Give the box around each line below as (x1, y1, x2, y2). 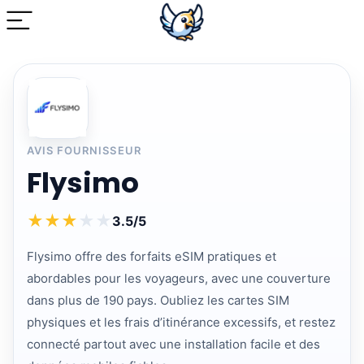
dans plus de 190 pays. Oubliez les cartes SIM (27, 292, 289, 308)
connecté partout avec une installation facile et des (27, 336, 320, 352)
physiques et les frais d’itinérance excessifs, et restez (27, 314, 336, 330)
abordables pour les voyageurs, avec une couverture (27, 271, 331, 286)
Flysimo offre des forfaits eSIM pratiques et (27, 249, 276, 264)
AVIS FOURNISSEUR (27, 144, 141, 157)
